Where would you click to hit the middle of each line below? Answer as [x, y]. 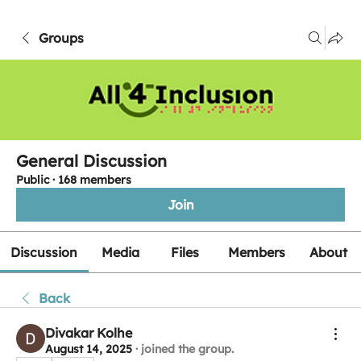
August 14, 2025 [89, 349]
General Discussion [91, 161]
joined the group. [187, 349]
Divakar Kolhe [89, 333]
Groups [61, 38]
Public [33, 180]
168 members [95, 180]
